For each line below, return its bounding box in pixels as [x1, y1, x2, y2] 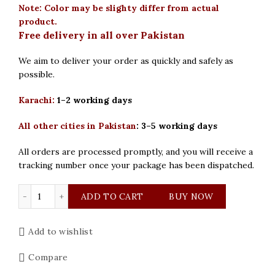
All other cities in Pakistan [18, 120, 136, 131]
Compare [28, 251, 68, 263]
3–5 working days [141, 120, 217, 131]
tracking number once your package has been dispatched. [18, 159, 254, 171]
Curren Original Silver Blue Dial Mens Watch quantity [42, 184, 260, 196]
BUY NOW [169, 190, 214, 202]
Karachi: [18, 94, 55, 106]
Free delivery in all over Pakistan [18, 28, 185, 41]
